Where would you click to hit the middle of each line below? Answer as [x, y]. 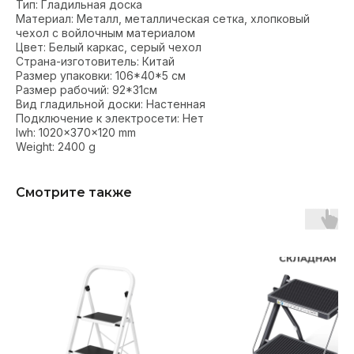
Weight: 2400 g [56, 147]
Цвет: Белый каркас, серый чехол [109, 47]
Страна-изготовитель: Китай [95, 62]
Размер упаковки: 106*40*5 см [101, 76]
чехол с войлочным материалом [105, 33]
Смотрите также [74, 193]
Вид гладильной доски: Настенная [111, 104]
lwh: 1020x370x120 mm [76, 133]
